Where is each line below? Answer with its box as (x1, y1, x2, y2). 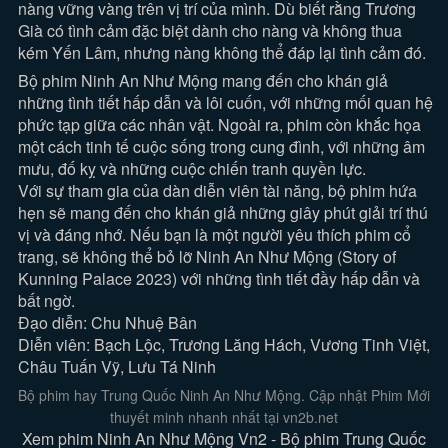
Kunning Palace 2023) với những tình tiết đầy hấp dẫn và (18, 267, 421, 290)
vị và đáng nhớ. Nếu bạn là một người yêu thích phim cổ (18, 223, 412, 246)
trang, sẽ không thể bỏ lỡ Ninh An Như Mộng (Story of (18, 245, 397, 268)
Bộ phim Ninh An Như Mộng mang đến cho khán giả (18, 69, 389, 92)
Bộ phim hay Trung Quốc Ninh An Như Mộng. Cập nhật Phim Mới (17, 385, 430, 405)
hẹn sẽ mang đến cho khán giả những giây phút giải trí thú (18, 201, 429, 224)
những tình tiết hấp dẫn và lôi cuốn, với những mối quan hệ (18, 91, 434, 114)
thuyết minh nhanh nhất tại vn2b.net (109, 407, 338, 427)
